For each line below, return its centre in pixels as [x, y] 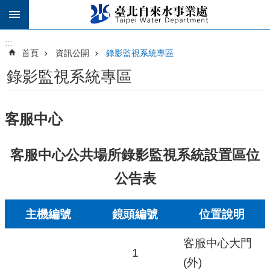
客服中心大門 [218, 243]
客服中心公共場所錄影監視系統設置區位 [135, 155]
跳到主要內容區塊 [45, 12]
